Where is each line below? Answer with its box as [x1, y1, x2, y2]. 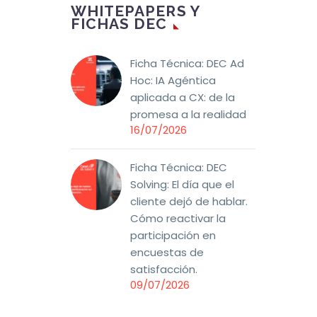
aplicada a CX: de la [130, 89, 235, 105]
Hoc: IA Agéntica [130, 72, 216, 88]
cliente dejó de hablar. [130, 193, 248, 209]
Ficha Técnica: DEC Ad [130, 55, 244, 71]
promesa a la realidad [130, 106, 246, 122]
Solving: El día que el [130, 176, 234, 192]
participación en [130, 227, 216, 243]
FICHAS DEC [71, 14, 168, 33]
